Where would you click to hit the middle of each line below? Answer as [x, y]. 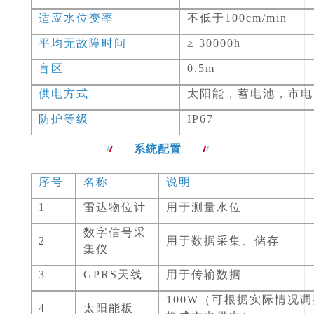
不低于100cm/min [238, 18]
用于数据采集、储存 [223, 241]
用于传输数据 [204, 275]
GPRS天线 [114, 275]
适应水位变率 [77, 18]
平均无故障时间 [83, 43]
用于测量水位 [204, 207]
